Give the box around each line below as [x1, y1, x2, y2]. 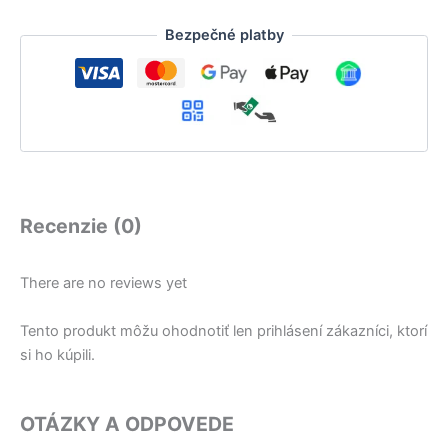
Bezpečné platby [164, 26, 284, 45]
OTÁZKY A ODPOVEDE [20, 411, 234, 436]
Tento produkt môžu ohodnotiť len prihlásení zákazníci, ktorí [20, 321, 427, 340]
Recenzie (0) [20, 214, 142, 239]
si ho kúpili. [20, 345, 95, 364]
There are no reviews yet [20, 274, 187, 293]
